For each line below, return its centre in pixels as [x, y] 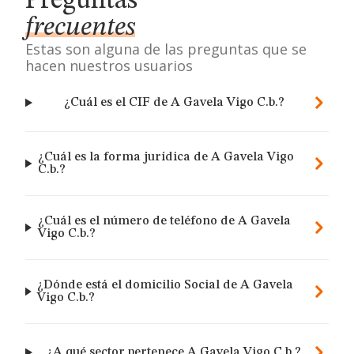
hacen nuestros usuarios [109, 66]
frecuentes [80, 28]
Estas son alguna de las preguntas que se [166, 49]
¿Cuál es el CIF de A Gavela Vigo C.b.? [174, 103]
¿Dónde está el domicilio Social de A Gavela [166, 285]
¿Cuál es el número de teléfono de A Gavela [164, 221]
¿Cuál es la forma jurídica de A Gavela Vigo [166, 157]
